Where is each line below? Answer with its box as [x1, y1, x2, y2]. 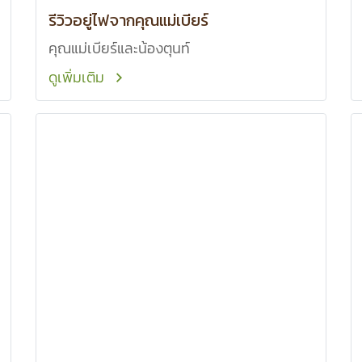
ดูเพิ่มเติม [48, 66, 110, 88]
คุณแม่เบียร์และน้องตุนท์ [48, 37, 190, 59]
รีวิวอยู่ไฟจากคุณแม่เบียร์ [48, 8, 208, 32]
